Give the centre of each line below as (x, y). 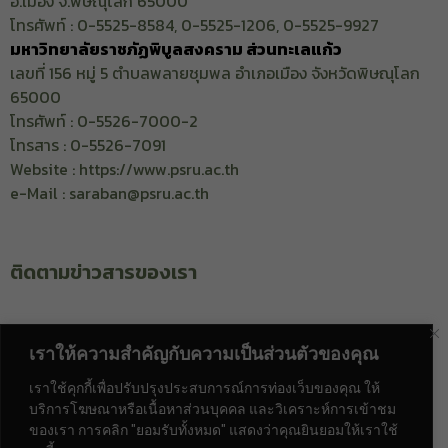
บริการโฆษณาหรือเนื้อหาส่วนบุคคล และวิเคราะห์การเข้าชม (212, 408)
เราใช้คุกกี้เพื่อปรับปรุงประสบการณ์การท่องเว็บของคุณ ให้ (204, 387)
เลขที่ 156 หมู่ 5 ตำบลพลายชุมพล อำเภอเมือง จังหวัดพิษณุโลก (215, 73)
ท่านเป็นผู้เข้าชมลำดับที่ (103, 404)
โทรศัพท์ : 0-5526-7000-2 (104, 121)
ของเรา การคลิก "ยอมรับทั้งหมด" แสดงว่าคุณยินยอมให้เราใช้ (213, 429)
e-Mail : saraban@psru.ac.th (109, 193)
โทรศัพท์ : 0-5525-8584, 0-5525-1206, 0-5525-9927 (194, 25)
